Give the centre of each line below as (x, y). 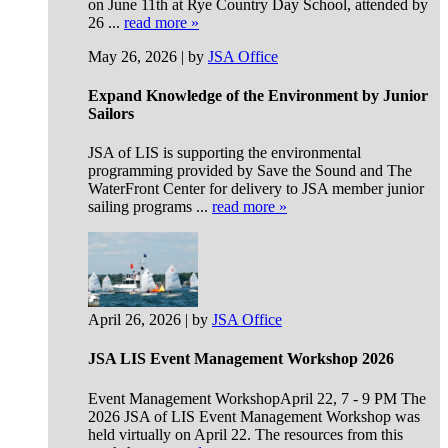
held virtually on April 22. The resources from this (245, 434)
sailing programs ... (150, 207)
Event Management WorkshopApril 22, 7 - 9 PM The (257, 398)
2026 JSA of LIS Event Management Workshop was (254, 416)
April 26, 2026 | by (150, 320)
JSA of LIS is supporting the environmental (224, 153)
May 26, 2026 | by (148, 56)
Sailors (111, 113)
